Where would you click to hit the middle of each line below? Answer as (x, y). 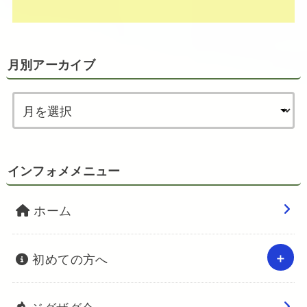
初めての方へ (68, 259)
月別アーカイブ (51, 65)
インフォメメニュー (64, 172)
